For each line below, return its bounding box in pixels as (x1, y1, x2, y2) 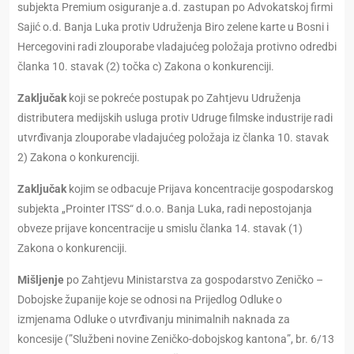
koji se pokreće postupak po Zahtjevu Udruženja (66, 92, 301, 105)
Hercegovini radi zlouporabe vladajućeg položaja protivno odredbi (17, 40, 337, 54)
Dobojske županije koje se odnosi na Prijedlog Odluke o (17, 293, 282, 307)
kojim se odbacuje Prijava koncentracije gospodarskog (66, 183, 333, 196)
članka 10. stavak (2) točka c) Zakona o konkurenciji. (17, 60, 274, 73)
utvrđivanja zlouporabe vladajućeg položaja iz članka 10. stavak (17, 131, 329, 145)
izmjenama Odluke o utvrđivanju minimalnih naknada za (17, 313, 290, 326)
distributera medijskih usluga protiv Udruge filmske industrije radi (17, 111, 333, 125)
